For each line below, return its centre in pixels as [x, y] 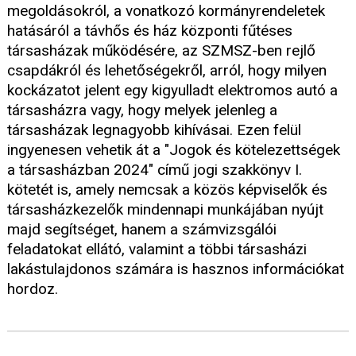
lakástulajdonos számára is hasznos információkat [176, 269]
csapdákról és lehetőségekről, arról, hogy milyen [167, 71]
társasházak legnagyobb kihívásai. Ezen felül [154, 130]
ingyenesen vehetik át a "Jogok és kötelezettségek [174, 150]
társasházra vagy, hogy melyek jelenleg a [142, 110]
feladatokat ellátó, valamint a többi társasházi [157, 250]
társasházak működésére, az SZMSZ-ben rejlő [161, 51]
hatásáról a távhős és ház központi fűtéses [150, 31]
